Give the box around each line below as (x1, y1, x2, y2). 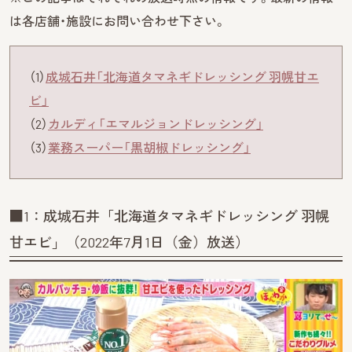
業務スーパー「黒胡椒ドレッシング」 (48, 139, 251, 155)
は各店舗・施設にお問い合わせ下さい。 (9, 13, 226, 28)
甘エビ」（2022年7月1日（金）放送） (9, 233, 249, 251)
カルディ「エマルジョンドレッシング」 (48, 115, 263, 131)
